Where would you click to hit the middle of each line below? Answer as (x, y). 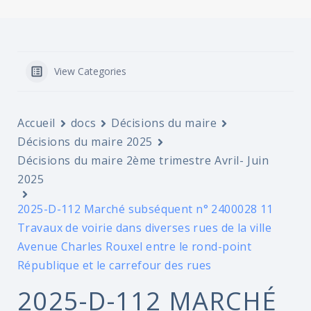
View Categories (90, 71)
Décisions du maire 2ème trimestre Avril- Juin (143, 160)
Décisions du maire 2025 (85, 142)
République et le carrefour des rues (115, 265)
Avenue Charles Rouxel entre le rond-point (135, 246)
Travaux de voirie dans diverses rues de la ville (145, 228)
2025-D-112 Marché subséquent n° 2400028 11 (145, 209)
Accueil (36, 123)
